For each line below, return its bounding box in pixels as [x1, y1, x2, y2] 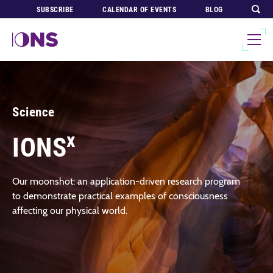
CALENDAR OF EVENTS [102, 5, 177, 14]
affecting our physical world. [12, 205, 127, 216]
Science [12, 104, 55, 119]
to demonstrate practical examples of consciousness [12, 190, 228, 202]
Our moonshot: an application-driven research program [12, 175, 240, 187]
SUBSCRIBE [37, 5, 74, 14]
